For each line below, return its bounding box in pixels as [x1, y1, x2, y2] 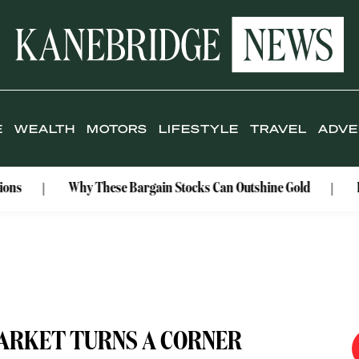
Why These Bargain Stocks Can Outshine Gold [19, 181, 262, 196]
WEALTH [14, 121, 76, 136]
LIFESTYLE [159, 121, 240, 136]
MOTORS [87, 121, 148, 136]
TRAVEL [250, 121, 308, 136]
